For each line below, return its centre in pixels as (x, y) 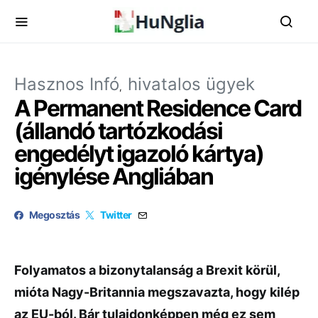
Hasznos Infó (67, 84)
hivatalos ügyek (191, 84)
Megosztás (55, 215)
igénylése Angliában (114, 176)
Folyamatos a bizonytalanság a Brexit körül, (147, 270)
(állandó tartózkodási (118, 131)
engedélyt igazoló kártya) (139, 154)
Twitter (116, 215)
